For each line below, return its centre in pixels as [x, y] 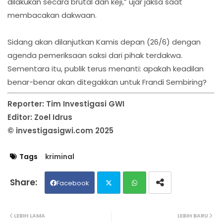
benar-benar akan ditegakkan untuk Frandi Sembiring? [107, 82]
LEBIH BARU [193, 216]
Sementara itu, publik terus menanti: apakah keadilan [106, 69]
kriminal [60, 157]
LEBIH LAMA [29, 216]
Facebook [73, 183]
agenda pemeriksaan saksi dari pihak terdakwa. [95, 55]
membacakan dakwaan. [52, 15]
